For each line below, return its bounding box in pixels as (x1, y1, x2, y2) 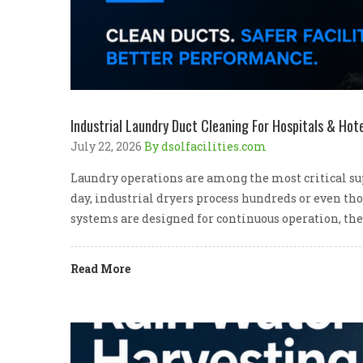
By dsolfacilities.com (144, 139, 267, 154)
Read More (70, 261, 130, 276)
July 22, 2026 (70, 139, 144, 154)
